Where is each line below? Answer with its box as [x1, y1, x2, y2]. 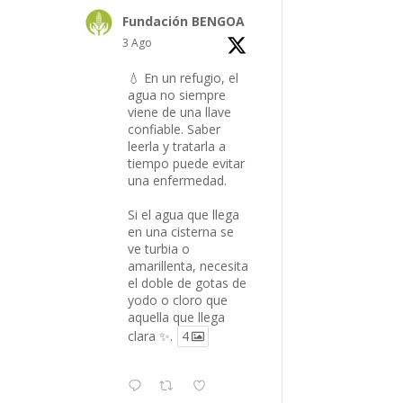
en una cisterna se [128, 222, 235, 240]
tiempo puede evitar [128, 154, 246, 172]
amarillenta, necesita [128, 256, 249, 274]
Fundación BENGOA [122, 12, 246, 30]
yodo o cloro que [128, 291, 228, 309]
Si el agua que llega [128, 205, 240, 223]
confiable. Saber [128, 120, 221, 138]
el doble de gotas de [128, 273, 247, 291]
